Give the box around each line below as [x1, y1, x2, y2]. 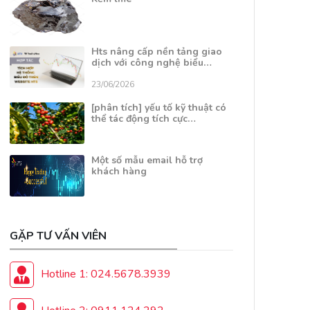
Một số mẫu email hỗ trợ [91, 153, 203, 167]
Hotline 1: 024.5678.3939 [41, 266, 172, 282]
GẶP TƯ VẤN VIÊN [10, 228, 107, 244]
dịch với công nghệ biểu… [91, 55, 212, 69]
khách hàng [91, 164, 147, 178]
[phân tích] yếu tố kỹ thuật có [91, 100, 226, 114]
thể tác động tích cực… [91, 111, 196, 125]
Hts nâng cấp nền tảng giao [91, 44, 222, 58]
